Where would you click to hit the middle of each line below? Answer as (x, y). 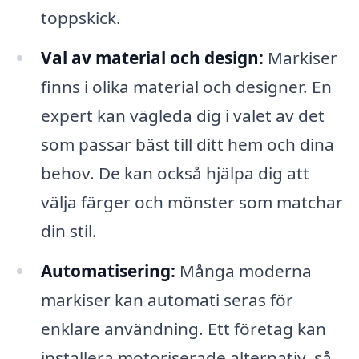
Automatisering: (108, 271)
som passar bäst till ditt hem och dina (187, 145)
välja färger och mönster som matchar (192, 202)
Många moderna (243, 271)
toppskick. (81, 18)
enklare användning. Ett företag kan (183, 329)
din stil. (69, 231)
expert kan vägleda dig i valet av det (182, 116)
